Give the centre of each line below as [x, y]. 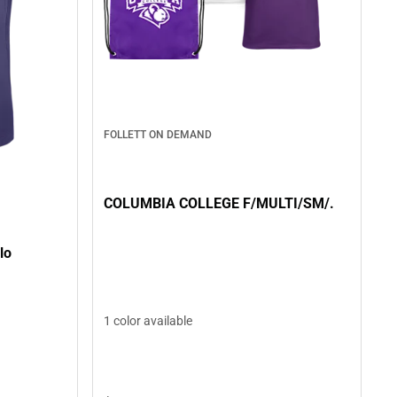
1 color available [148, 320]
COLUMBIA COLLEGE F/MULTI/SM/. [219, 203]
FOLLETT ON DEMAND [158, 135]
